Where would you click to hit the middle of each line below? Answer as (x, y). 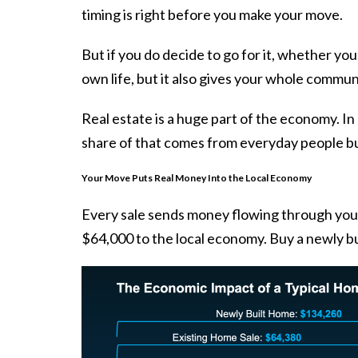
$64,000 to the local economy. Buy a (194, 239)
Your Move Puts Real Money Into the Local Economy (197, 178)
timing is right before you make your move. (213, 14)
